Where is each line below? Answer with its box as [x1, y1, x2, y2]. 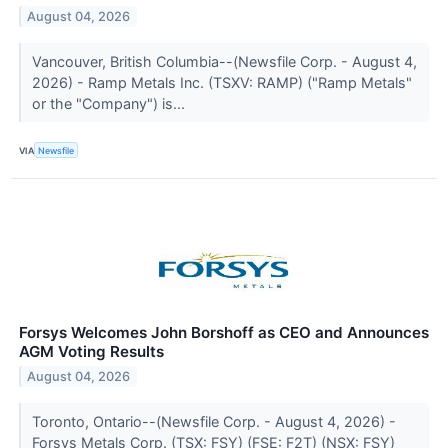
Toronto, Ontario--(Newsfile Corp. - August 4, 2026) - [31, 413, 396, 431]
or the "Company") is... [31, 94, 189, 112]
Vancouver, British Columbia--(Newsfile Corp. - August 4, [31, 52, 417, 70]
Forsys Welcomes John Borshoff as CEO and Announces [19, 323, 429, 343]
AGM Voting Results [19, 342, 164, 362]
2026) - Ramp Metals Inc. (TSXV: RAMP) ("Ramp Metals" [31, 73, 412, 91]
